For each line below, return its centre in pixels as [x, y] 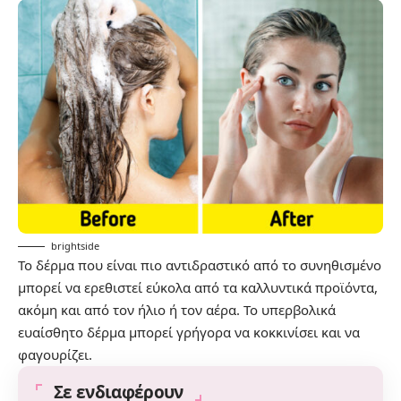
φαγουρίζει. [55, 354]
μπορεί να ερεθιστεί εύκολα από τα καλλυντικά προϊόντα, [198, 287]
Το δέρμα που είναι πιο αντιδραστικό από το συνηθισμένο [200, 264]
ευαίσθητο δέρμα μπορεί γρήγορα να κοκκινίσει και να [189, 332]
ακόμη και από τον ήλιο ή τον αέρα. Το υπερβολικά [177, 309]
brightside [75, 245]
